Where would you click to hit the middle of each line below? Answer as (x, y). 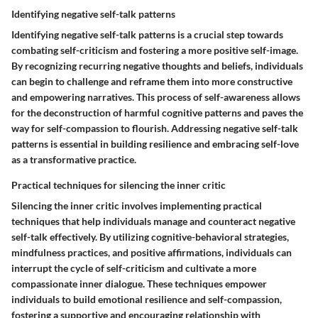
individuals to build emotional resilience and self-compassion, (147, 300)
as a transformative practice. (74, 160)
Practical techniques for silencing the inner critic (119, 185)
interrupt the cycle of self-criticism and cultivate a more (134, 268)
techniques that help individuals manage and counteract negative (153, 221)
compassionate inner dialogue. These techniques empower (139, 284)
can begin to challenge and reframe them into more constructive (152, 82)
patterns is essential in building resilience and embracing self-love (155, 144)
